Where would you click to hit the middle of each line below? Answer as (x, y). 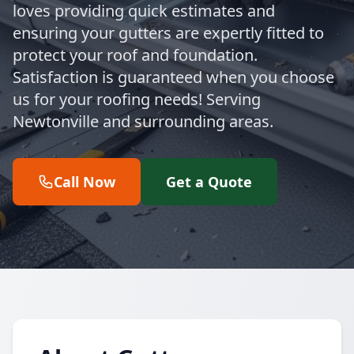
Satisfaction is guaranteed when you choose (173, 77)
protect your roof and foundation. (135, 55)
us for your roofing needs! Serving (137, 99)
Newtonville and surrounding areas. (143, 121)
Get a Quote (209, 182)
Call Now (85, 182)
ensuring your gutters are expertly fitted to (168, 33)
